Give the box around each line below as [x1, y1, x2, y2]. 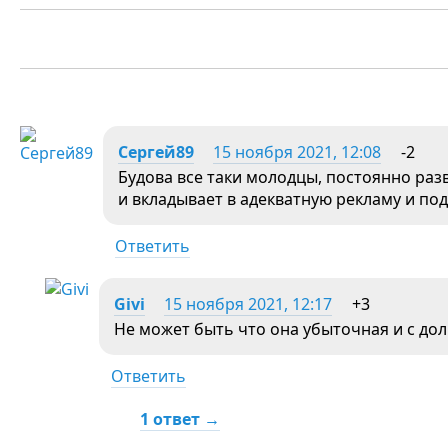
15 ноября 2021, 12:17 [164, 292, 332, 315]
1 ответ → [140, 407, 220, 430]
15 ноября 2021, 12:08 [213, 140, 381, 163]
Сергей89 [118, 140, 194, 163]
